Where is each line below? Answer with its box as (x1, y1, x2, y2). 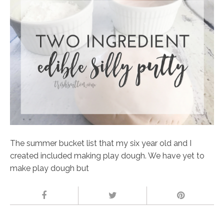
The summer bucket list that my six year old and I (10, 138, 191, 148)
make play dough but (10, 163, 89, 173)
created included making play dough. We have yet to (10, 151, 204, 161)
